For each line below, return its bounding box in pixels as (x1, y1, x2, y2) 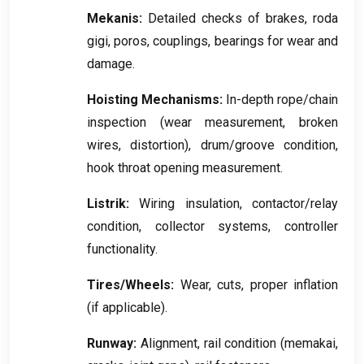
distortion (130, 136, 185, 153)
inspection (87, 114, 146, 130)
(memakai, (276, 335, 338, 351)
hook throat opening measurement (87, 159, 280, 175)
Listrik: (87, 195, 129, 211)
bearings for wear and (214, 32, 339, 49)
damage (87, 55, 132, 71)
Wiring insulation (139, 195, 240, 211)
